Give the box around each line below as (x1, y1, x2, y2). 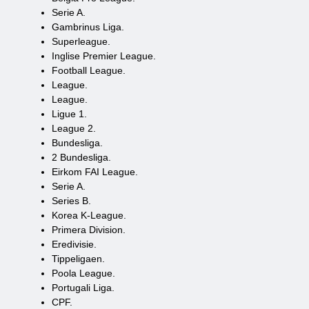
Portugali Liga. (52, 282, 114, 293)
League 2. (52, 123, 96, 134)
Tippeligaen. (52, 253, 105, 264)
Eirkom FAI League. (52, 166, 138, 177)
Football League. (52, 65, 126, 76)
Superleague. (52, 36, 110, 47)
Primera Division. (52, 224, 126, 235)
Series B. (52, 195, 91, 206)
